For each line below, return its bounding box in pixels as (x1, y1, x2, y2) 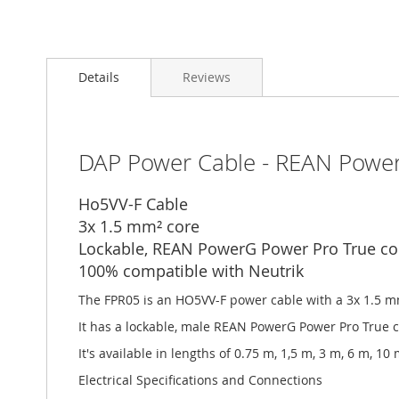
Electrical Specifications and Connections (78, 370, 322, 388)
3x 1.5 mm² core (78, 215, 199, 237)
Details (78, 68, 119, 85)
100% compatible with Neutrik (78, 259, 304, 281)
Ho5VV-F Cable (78, 192, 188, 215)
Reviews (183, 68, 231, 85)
